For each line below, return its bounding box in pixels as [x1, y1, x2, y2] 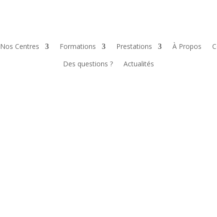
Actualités [123, 59, 154, 68]
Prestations [116, 41, 153, 51]
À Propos [172, 41, 202, 51]
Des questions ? [62, 59, 113, 68]
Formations [60, 41, 96, 51]
